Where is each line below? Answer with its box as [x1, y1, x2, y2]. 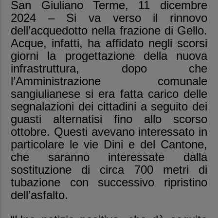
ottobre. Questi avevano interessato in [11, 125, 207, 138]
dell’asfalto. [11, 188, 69, 201]
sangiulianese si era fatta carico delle [11, 87, 207, 100]
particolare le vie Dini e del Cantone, [11, 137, 207, 151]
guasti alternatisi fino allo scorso [11, 112, 207, 126]
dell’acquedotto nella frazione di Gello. [11, 23, 207, 37]
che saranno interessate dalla [11, 150, 207, 163]
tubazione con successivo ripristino [11, 175, 207, 189]
